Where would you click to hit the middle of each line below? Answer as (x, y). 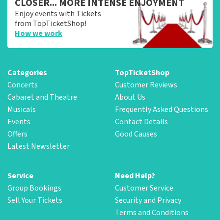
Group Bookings (34, 188)
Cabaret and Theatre (42, 97)
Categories (27, 72)
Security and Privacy (148, 200)
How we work (39, 33)
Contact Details (141, 122)
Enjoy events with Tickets (58, 14)
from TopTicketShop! (51, 23)
